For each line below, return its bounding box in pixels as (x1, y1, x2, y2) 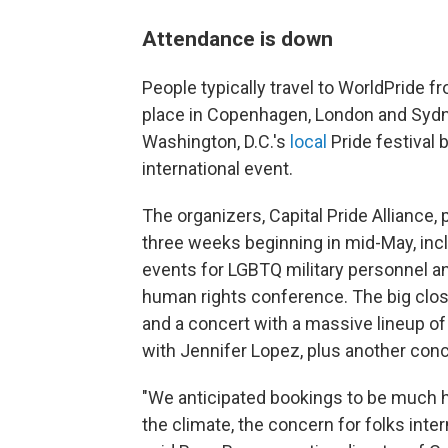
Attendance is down (142, 26, 333, 51)
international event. (142, 158, 293, 179)
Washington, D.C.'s (142, 131, 290, 152)
